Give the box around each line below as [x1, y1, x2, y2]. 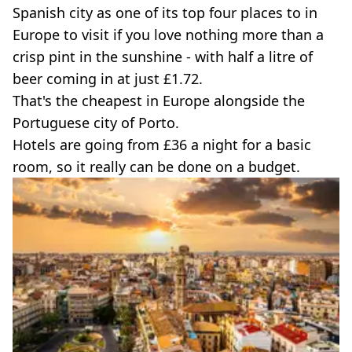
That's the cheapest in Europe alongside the [13, 90, 305, 110]
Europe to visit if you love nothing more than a [13, 24, 324, 44]
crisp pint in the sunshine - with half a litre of [13, 46, 313, 66]
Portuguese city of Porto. [13, 112, 179, 132]
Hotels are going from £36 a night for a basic [13, 134, 311, 154]
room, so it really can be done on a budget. [13, 156, 300, 176]
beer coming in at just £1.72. [13, 68, 203, 88]
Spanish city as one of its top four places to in [13, 2, 317, 22]
